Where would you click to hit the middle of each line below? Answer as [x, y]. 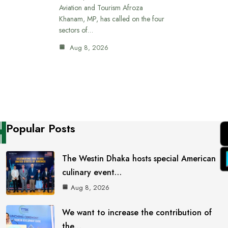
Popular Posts [41, 128]
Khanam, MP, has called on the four [111, 19]
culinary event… [92, 172]
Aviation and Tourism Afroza [101, 7]
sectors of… [76, 30]
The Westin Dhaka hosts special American [139, 158]
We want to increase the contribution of [137, 212]
